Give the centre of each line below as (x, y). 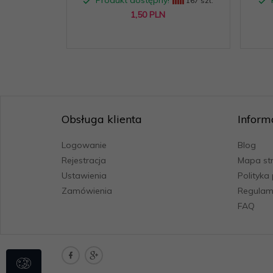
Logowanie (84, 145)
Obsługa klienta (102, 119)
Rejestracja (84, 160)
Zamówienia (87, 191)
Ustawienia (84, 175)
